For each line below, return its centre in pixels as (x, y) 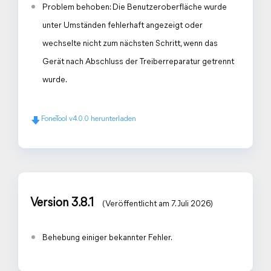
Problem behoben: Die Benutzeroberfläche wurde (135, 8)
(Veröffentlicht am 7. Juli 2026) (158, 204)
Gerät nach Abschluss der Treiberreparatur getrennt (138, 62)
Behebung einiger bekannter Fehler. (107, 238)
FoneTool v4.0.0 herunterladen (89, 119)
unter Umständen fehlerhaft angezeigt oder (122, 26)
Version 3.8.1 (63, 203)
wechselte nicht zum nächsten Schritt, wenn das (130, 44)
